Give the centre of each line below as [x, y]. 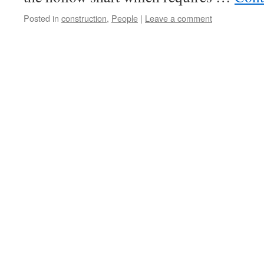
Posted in [41, 18]
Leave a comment [179, 18]
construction [84, 18]
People [125, 18]
